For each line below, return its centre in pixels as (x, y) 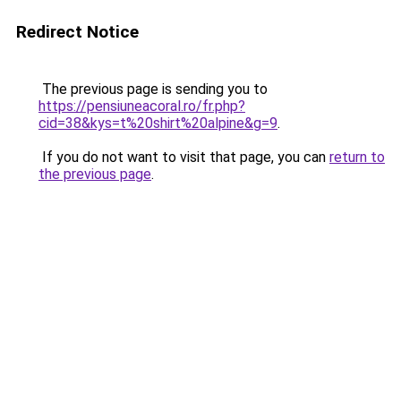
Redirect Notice (77, 32)
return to (357, 157)
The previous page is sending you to (153, 89)
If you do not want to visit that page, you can (184, 157)
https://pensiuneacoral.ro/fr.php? (142, 106)
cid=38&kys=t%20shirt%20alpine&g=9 (158, 123)
